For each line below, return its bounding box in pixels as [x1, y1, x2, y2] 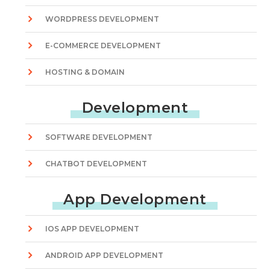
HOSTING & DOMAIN [45, 67, 125, 77]
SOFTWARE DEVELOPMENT [45, 133, 153, 142]
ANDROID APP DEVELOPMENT [45, 251, 164, 260]
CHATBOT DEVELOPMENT [45, 159, 148, 168]
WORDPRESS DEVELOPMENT [45, 14, 160, 24]
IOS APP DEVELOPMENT [45, 224, 140, 233]
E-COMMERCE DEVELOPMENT [45, 41, 162, 50]
